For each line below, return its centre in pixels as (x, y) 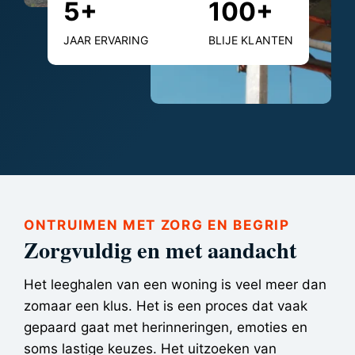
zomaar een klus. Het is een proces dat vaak (166, 305)
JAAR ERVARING (106, 40)
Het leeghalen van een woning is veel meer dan (175, 284)
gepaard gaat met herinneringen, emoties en (166, 327)
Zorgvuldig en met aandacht (160, 249)
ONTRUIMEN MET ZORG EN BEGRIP (157, 225)
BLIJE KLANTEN (251, 40)
